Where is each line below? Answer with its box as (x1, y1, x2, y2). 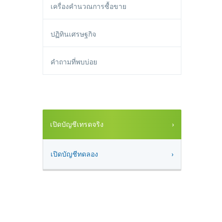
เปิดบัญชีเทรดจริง (50, 120, 104, 128)
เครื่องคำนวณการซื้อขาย (51, 2, 126, 10)
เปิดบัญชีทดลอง (51, 150, 98, 158)
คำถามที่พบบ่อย (51, 58, 97, 66)
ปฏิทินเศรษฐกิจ (51, 30, 96, 38)
